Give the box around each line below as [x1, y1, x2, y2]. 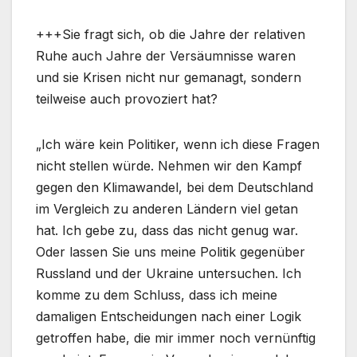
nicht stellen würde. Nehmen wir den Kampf [36, 157, 302, 174]
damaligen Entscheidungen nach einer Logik [36, 308, 301, 324]
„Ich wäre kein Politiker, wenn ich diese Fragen [36, 135, 320, 152]
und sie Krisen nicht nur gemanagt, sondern [36, 69, 301, 85]
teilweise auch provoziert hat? [36, 90, 218, 107]
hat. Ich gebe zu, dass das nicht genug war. [36, 222, 298, 238]
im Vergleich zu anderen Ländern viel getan [36, 200, 298, 217]
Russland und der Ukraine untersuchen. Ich [36, 265, 301, 281]
